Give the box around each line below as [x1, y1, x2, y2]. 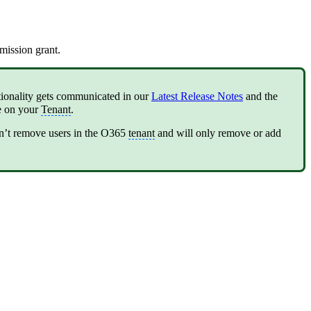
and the [243, 90, 278, 103]
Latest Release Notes [151, 90, 243, 103]
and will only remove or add [155, 126, 281, 139]
